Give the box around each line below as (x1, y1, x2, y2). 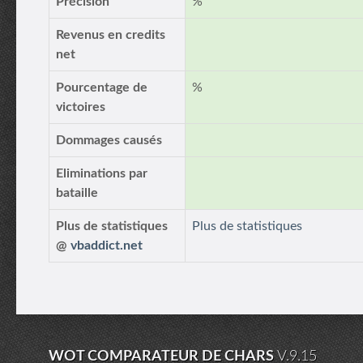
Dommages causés (56, 134, 162, 147)
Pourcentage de (56, 81, 147, 94)
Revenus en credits (56, 28, 165, 41)
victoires (56, 100, 105, 113)
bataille (56, 186, 98, 199)
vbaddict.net (70, 239, 143, 252)
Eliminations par (56, 167, 147, 180)
